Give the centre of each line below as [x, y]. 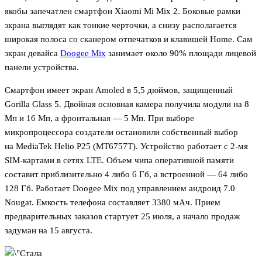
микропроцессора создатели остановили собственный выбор [121, 132]
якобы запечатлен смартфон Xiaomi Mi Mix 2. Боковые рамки [123, 11]
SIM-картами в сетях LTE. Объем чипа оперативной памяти [119, 161]
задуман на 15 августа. [49, 231]
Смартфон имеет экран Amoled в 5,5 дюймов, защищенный [119, 90]
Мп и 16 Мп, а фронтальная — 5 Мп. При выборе [99, 118]
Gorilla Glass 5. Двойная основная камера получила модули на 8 [127, 104]
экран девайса [32, 54]
